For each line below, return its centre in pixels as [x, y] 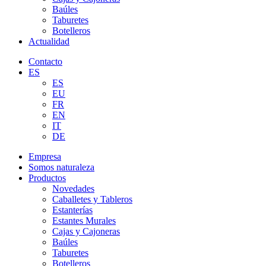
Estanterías [72, 210]
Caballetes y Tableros [92, 199]
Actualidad [49, 42]
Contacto [45, 62]
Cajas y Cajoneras [86, 232]
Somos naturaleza [61, 167]
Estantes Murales [84, 221]
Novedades [73, 189]
